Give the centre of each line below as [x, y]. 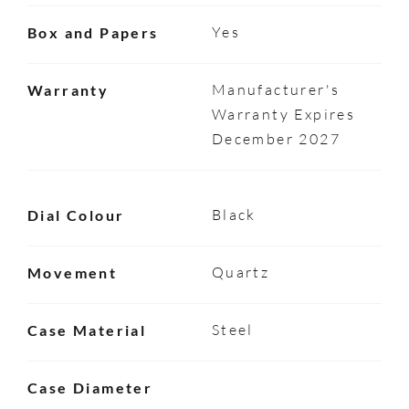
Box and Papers [93, 32]
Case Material [87, 330]
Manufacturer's [276, 89]
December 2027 [276, 138]
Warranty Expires [283, 114]
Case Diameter [90, 387]
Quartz [241, 272]
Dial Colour [76, 215]
